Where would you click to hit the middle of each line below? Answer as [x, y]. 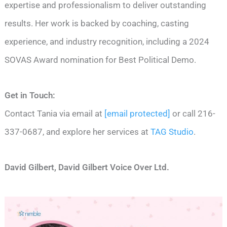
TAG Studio [171, 131]
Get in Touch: [30, 95]
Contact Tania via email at [55, 113]
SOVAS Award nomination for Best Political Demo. [101, 60]
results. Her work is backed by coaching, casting [97, 23]
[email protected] [138, 113]
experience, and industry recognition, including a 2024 [107, 41]
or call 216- [193, 113]
